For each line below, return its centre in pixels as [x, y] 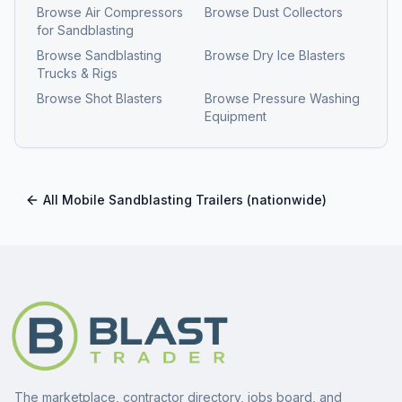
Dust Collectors [298, 12]
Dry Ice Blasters [299, 55]
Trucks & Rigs [77, 73]
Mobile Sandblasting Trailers [153, 199]
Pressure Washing [306, 98]
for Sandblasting [85, 30]
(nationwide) [285, 199]
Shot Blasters [124, 98]
